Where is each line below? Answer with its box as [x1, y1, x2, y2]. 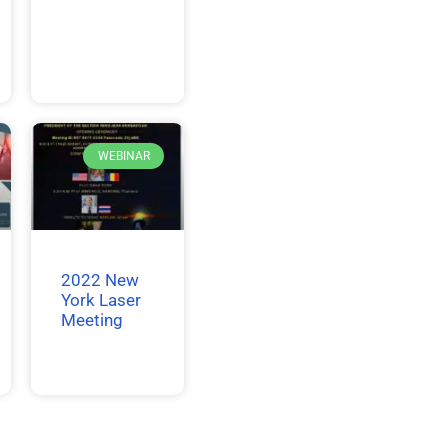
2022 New [60, 270, 139, 291]
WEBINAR [97, 149, 150, 164]
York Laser [60, 290, 141, 311]
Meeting [60, 310, 123, 331]
